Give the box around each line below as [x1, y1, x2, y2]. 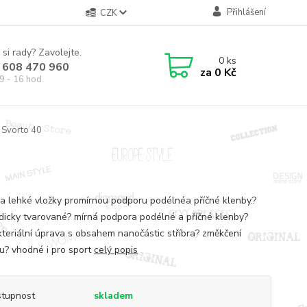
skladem [93, 288, 133, 302]
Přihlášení [226, 6, 266, 19]
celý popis [93, 243, 138, 256]
